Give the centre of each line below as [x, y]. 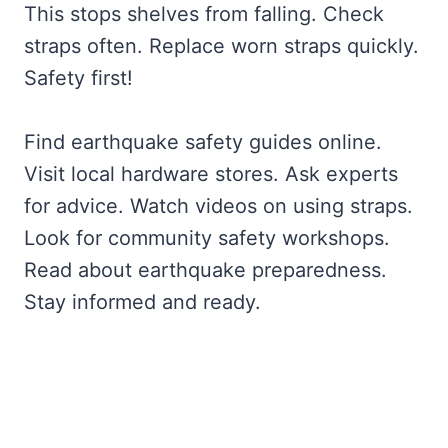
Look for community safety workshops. [207, 238]
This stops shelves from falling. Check [204, 14]
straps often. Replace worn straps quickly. [221, 46]
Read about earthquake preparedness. [205, 270]
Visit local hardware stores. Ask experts [211, 174]
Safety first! [78, 78]
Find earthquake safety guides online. [203, 142]
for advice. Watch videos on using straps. [218, 206]
